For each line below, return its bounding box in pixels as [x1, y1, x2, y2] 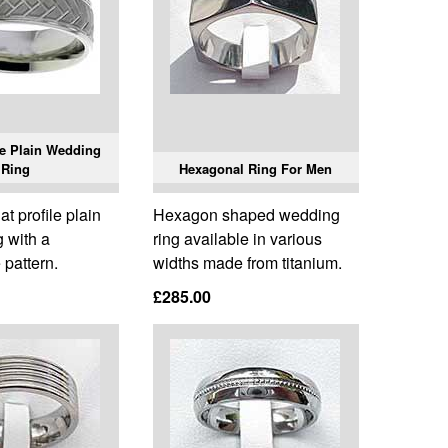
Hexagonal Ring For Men [179, 159, 333, 179]
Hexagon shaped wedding [152, 203, 340, 227]
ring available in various [152, 227, 322, 251]
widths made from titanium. [152, 251, 342, 275]
